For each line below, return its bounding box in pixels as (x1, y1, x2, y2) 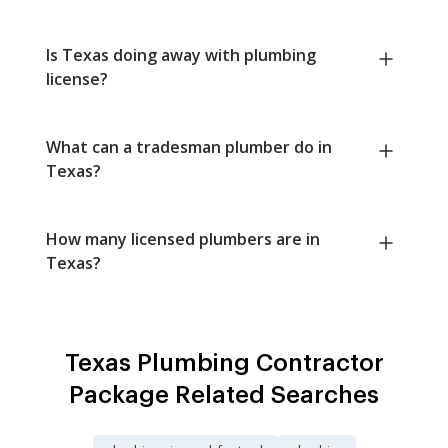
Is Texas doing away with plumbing (46, 44, 316, 67)
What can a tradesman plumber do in (46, 136, 332, 159)
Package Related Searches (69, 383, 379, 408)
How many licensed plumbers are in (46, 228, 320, 251)
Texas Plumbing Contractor (64, 351, 384, 376)
